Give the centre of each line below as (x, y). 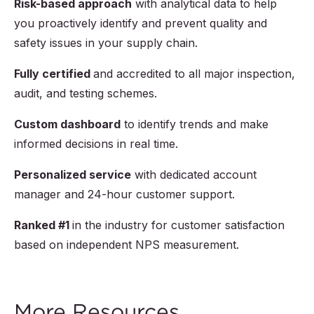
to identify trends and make (194, 124)
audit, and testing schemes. (86, 94)
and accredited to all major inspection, (194, 74)
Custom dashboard (67, 124)
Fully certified (54, 74)
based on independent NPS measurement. (127, 245)
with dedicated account (194, 175)
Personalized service (73, 175)
